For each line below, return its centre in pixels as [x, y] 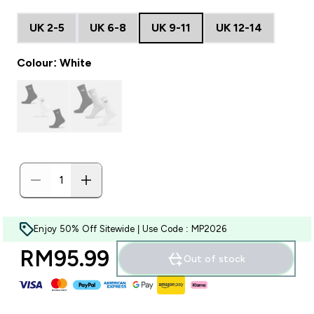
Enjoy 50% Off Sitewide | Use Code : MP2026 [130, 229]
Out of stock [214, 259]
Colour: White [54, 63]
